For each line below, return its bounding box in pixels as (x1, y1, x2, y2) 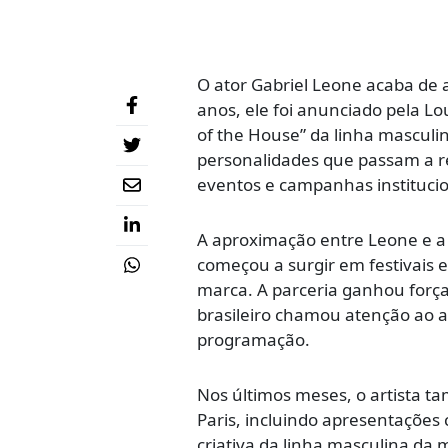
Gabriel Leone (251, 73, 362, 97)
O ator (197, 73, 251, 97)
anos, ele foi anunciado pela (197, 98, 424, 122)
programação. (197, 328, 310, 352)
